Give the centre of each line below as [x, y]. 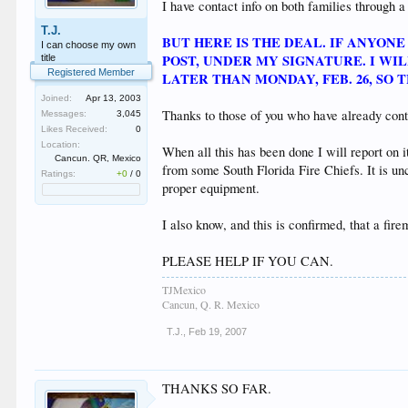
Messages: [64, 113]
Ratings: [59, 173]
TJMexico [184, 290]
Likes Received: [75, 129]
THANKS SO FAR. [217, 388]
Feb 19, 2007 [218, 331]
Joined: [57, 98]
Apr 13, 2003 [114, 98]
